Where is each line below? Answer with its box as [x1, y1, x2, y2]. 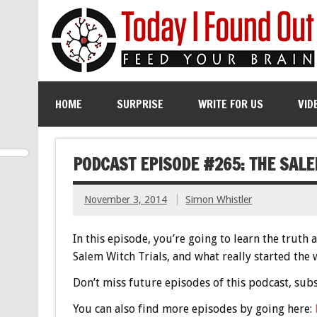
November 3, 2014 [83, 194, 167, 206]
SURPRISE [116, 96, 163, 112]
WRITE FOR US [197, 96, 263, 112]
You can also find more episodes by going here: [72, 301, 315, 316]
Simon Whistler [185, 194, 253, 206]
